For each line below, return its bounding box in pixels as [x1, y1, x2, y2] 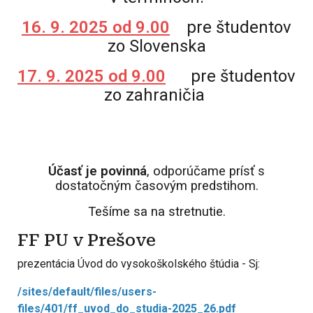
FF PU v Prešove [17, 231, 160, 250]
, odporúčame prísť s [147, 163, 265, 179]
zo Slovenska [107, 36, 206, 56]
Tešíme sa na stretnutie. [87, 204, 226, 219]
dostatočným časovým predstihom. [54, 178, 259, 194]
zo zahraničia [104, 85, 209, 105]
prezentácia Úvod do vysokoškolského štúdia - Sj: [17, 257, 260, 270]
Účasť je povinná [48, 163, 147, 179]
